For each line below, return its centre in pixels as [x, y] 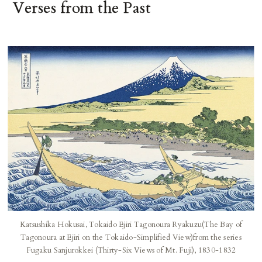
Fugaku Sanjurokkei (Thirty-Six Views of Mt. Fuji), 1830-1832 [131, 250]
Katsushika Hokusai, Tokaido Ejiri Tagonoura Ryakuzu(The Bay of [131, 224]
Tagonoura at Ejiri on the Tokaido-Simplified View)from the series [131, 237]
